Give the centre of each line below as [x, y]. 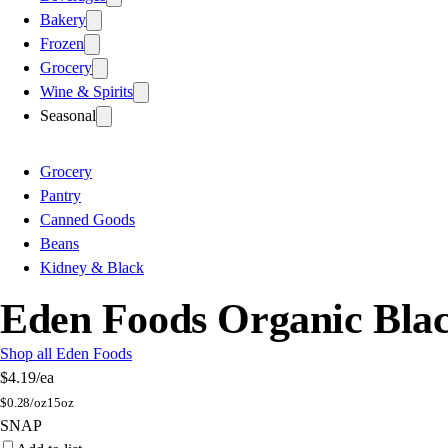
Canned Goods [87, 219]
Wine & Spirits [86, 91]
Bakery [63, 19]
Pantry [60, 195]
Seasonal [68, 115]
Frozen [62, 43]
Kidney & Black [92, 267]
